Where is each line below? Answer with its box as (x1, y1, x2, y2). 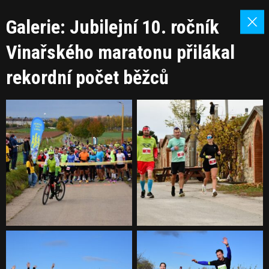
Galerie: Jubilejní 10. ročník (6, 16, 219, 38)
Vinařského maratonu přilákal (6, 41, 235, 64)
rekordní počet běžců (6, 66, 169, 89)
